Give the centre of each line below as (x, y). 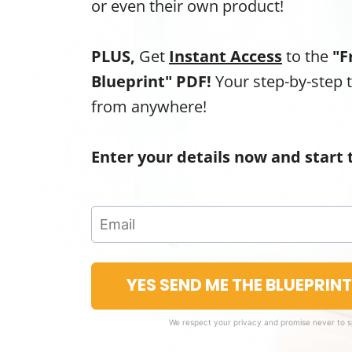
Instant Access (225, 56)
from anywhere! (149, 106)
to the (307, 56)
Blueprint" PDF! (153, 81)
